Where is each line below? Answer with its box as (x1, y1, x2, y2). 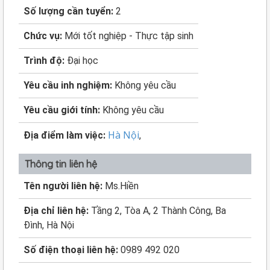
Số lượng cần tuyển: (24, 5, 116, 17)
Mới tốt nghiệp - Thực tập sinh (64, 30, 193, 42)
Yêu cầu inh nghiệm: (24, 80, 115, 91)
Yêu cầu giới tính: (24, 104, 102, 116)
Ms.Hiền (105, 180, 139, 192)
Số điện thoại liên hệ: (24, 244, 121, 256)
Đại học (67, 55, 98, 66)
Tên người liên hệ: (24, 180, 105, 192)
